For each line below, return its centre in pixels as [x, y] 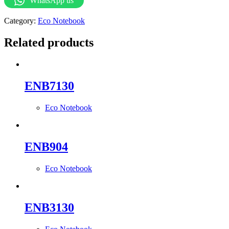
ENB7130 [49, 86]
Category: [21, 21]
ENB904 [46, 146]
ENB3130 [49, 207]
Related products [49, 43]
